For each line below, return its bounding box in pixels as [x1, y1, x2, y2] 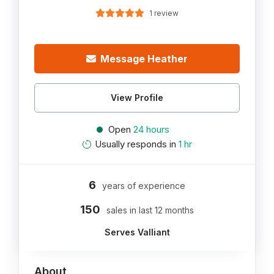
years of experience [102, 180, 185, 191]
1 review [149, 9, 179, 18]
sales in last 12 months [106, 205, 194, 215]
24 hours [133, 124, 169, 135]
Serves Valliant [104, 227, 170, 237]
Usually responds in [94, 138, 176, 150]
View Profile [111, 92, 163, 103]
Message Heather [100, 53, 188, 65]
